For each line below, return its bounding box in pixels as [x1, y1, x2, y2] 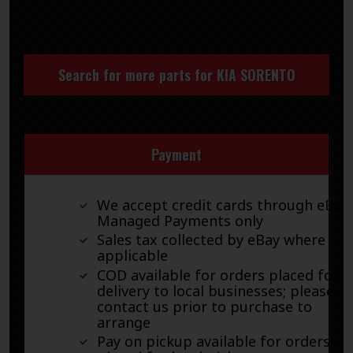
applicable [97, 246, 168, 266]
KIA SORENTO [216, 64, 295, 85]
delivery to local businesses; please [97, 281, 334, 300]
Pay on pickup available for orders [97, 332, 330, 351]
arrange [97, 312, 150, 332]
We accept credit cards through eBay [97, 195, 349, 214]
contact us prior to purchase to [97, 296, 312, 316]
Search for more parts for [58, 64, 217, 85]
